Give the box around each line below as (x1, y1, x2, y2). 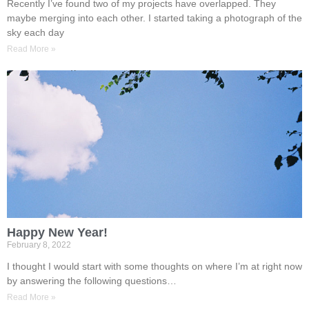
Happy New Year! (7, 226, 108, 239)
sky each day (7, 27, 64, 38)
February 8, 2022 (7, 240, 71, 250)
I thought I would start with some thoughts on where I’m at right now (7, 261, 302, 272)
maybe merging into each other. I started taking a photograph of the (7, 12, 302, 23)
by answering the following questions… (7, 275, 177, 286)
